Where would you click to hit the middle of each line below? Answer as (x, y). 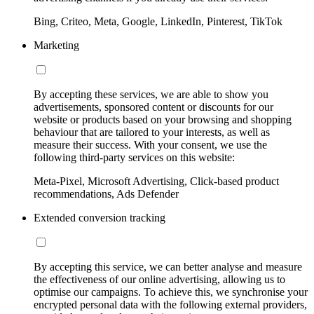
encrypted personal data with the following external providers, (170, 305)
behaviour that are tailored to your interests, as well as (152, 132)
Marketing (56, 46)
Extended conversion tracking (100, 218)
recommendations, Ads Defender (106, 194)
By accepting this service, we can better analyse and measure (168, 267)
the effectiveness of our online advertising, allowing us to (159, 280)
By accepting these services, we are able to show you (151, 95)
